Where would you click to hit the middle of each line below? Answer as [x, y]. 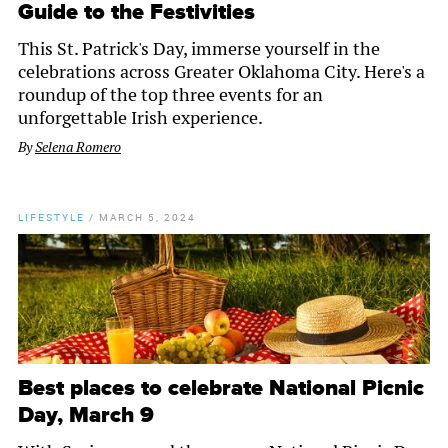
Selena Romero [78, 147]
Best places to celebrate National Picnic [221, 389]
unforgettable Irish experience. [140, 118]
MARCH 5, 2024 [147, 217]
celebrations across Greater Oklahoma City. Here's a [221, 72]
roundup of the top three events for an [170, 95]
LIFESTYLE [51, 217]
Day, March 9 [86, 416]
